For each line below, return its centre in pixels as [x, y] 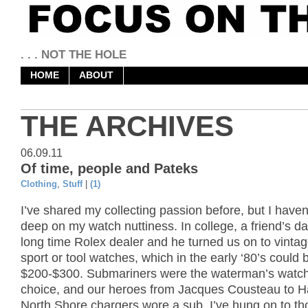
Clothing [39, 185]
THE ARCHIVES [127, 126]
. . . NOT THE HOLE [74, 55]
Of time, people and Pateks [109, 169]
